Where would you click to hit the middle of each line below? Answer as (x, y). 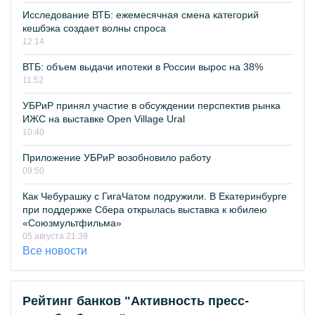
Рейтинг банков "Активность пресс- (136, 301)
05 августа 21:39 (55, 237)
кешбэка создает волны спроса (94, 28)
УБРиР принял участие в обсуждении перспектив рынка (152, 106)
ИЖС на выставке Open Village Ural (104, 119)
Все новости (55, 251)
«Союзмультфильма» (72, 223)
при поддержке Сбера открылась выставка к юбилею (145, 210)
